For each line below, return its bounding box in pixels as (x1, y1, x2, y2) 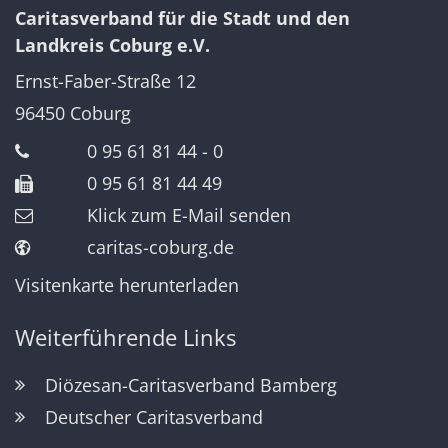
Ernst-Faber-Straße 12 (15, 68, 196, 93)
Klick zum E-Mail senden (87, 202, 291, 227)
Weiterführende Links (15, 322, 236, 352)
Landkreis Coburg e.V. (15, 32, 210, 57)
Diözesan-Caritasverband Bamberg (45, 372, 337, 397)
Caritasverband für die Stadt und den (15, 5, 350, 30)
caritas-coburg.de (87, 234, 234, 259)
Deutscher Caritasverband (45, 404, 263, 429)
